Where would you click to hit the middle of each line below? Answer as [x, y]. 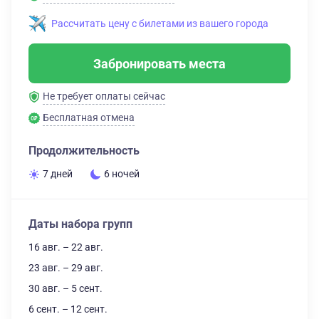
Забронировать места [159, 63]
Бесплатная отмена [89, 117]
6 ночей [122, 174]
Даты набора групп [80, 224]
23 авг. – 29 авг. [66, 268]
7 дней [58, 174]
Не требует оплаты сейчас [104, 96]
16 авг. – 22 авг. [66, 247]
